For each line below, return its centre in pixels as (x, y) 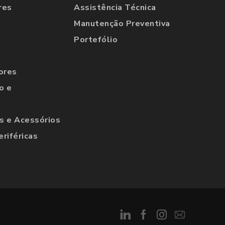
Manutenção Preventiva (122, 24)
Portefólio (96, 40)
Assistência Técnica (115, 8)
